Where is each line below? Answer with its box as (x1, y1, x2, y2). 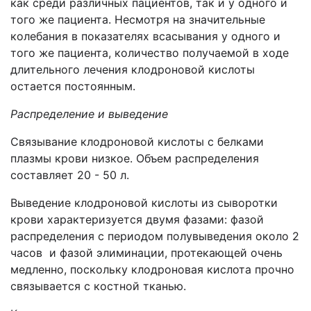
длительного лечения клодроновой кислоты (10, 62, 255, 76)
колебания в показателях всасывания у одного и (10, 29, 280, 43)
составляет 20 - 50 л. (10, 168, 129, 182)
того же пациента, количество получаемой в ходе (10, 46, 289, 60)
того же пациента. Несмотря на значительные (10, 12, 265, 26)
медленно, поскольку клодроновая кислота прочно (10, 262, 294, 276)
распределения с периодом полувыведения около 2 (10, 229, 299, 243)
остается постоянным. (10, 79, 135, 93)
